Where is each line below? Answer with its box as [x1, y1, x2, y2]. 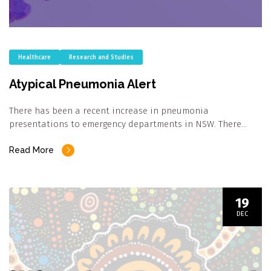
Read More [9, 145, 54, 155]
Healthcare [18, 53, 51, 61]
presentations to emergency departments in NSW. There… [9, 118, 247, 129]
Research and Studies [69, 53, 134, 61]
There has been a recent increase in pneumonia [9, 105, 209, 116]
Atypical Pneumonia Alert [9, 76, 156, 91]
